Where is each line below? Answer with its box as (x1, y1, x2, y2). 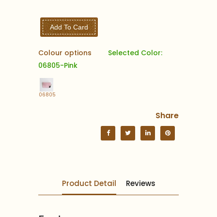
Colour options (38, 47, 93, 58)
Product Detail (62, 178, 116, 188)
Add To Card (50, 23, 89, 31)
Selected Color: (108, 47, 162, 58)
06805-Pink (38, 60, 77, 70)
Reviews (125, 178, 155, 188)
